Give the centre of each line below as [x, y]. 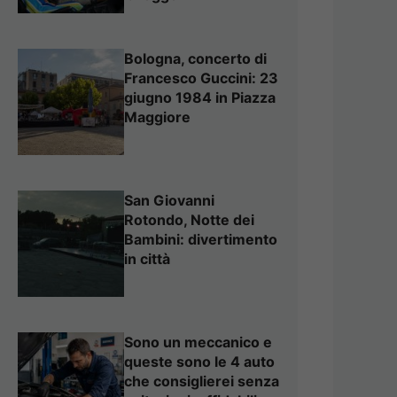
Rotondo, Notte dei [189, 219]
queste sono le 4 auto [199, 361]
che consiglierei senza [202, 381]
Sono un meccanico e [198, 342]
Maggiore [157, 117]
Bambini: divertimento [201, 239]
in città [147, 258]
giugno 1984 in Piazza [200, 97]
